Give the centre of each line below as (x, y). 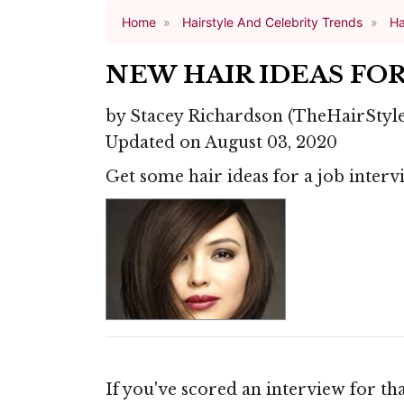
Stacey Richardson (209, 117)
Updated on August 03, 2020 (221, 143)
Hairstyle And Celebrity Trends (273, 22)
